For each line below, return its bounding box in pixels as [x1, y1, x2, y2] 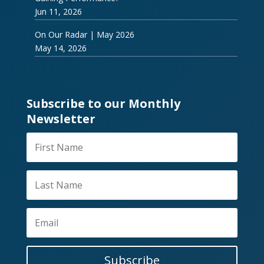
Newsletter [26, 111, 95, 127]
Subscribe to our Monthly [26, 95, 180, 112]
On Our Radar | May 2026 [34, 29, 134, 41]
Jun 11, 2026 [34, 6, 82, 18]
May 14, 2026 [34, 42, 87, 54]
